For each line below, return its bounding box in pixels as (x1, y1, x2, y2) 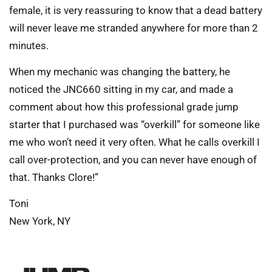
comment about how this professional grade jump (9, 101, 239, 113)
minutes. (9, 39, 49, 52)
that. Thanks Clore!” (9, 171, 98, 183)
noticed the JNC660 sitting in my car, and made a (9, 83, 233, 95)
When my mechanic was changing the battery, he (9, 66, 230, 78)
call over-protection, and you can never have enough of (9, 154, 257, 166)
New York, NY (9, 215, 70, 228)
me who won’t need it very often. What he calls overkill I (9, 136, 260, 148)
